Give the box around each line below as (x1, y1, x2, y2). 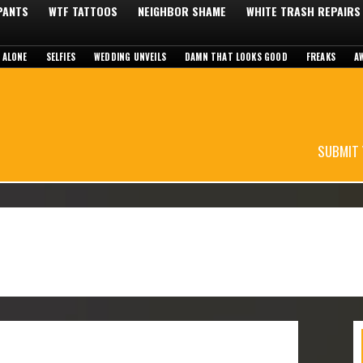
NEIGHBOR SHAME (138, 2, 226, 19)
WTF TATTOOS (49, 2, 117, 19)
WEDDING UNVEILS (94, 50, 166, 63)
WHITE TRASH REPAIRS (246, 2, 361, 19)
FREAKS (305, 50, 336, 63)
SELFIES (45, 50, 76, 63)
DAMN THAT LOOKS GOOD (184, 50, 288, 63)
